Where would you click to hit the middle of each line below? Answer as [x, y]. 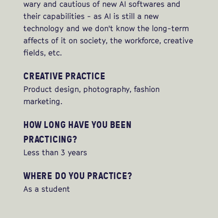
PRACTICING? [50, 139]
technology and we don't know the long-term [106, 28]
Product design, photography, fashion [91, 89]
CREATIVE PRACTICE [64, 76]
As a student [47, 189]
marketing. [43, 101]
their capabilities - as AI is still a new [91, 16]
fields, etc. [43, 53]
